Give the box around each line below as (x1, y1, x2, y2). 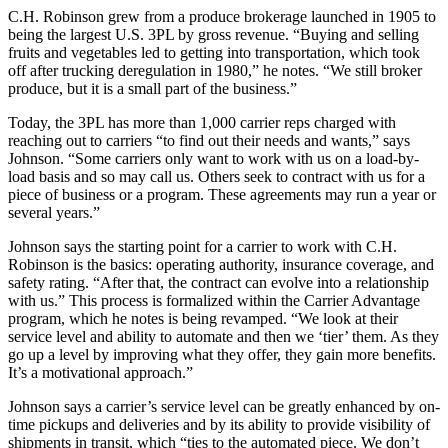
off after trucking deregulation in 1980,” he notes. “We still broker (8, 61, 422, 79)
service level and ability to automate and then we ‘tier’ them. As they (8, 327, 439, 345)
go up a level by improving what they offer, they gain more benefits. (8, 345, 436, 363)
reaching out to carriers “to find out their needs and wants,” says (8, 131, 410, 149)
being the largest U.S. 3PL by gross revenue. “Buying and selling (8, 25, 419, 43)
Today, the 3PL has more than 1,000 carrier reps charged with (8, 113, 396, 131)
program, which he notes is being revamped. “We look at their (8, 309, 398, 327)
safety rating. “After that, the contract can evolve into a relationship (8, 273, 429, 291)
